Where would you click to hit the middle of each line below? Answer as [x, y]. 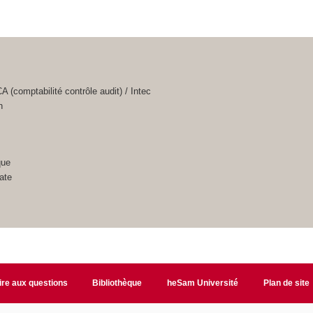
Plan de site [287, 283]
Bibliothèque [117, 283]
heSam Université [203, 283]
